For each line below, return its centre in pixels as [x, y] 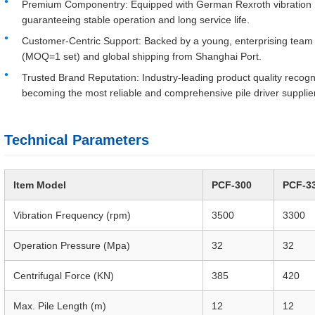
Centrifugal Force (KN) [64, 276]
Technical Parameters [77, 140]
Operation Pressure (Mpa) [72, 245]
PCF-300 [232, 185]
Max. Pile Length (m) [60, 306]
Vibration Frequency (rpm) [72, 215]
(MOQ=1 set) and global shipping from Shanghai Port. [142, 56]
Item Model [40, 185]
